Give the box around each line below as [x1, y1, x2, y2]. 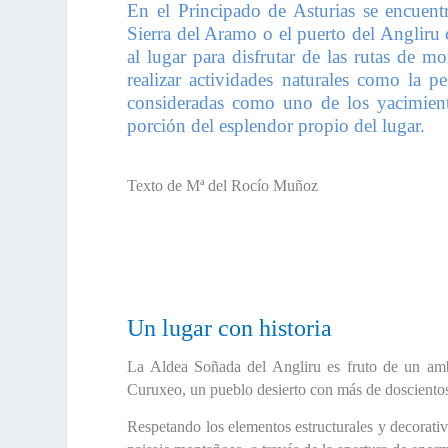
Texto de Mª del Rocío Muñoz [127, 176, 319, 194]
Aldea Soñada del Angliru [149, 358, 321, 376]
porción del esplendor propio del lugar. [127, 114, 426, 136]
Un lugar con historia [127, 314, 333, 341]
